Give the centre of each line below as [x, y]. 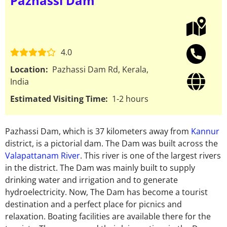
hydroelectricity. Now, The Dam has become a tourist [106, 192]
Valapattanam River [43, 155]
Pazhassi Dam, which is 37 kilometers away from [98, 131]
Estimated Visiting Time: [60, 99]
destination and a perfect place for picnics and [93, 204]
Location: [29, 69]
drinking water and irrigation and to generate [91, 180]
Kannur [205, 131]
